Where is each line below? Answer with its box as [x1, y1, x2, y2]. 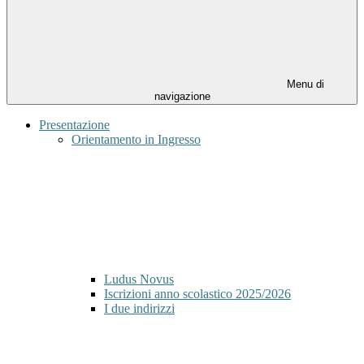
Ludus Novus [104, 272, 174, 287]
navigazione [154, 90, 210, 103]
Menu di [284, 78, 324, 91]
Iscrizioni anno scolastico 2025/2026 [104, 287, 291, 301]
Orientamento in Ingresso [71, 132, 201, 147]
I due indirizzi [104, 301, 175, 316]
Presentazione [39, 118, 110, 132]
